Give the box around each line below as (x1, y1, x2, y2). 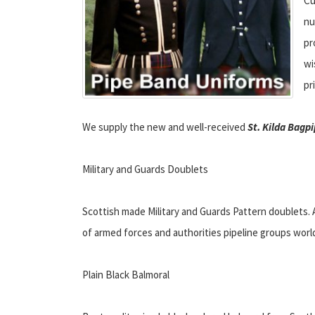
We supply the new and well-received (82, 120, 247, 134)
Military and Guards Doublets (82, 162, 208, 176)
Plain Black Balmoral (82, 267, 169, 281)
